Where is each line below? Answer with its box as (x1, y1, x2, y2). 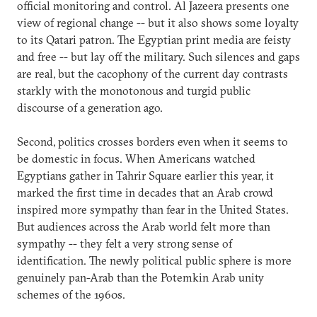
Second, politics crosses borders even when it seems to (17, 134, 288, 149)
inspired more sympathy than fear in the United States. (17, 202, 289, 217)
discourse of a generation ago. (17, 100, 163, 115)
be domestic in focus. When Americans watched (17, 151, 255, 166)
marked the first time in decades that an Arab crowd (17, 185, 273, 200)
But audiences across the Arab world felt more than (17, 219, 270, 234)
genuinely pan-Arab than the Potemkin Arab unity (17, 270, 264, 284)
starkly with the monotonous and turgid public (17, 83, 250, 98)
